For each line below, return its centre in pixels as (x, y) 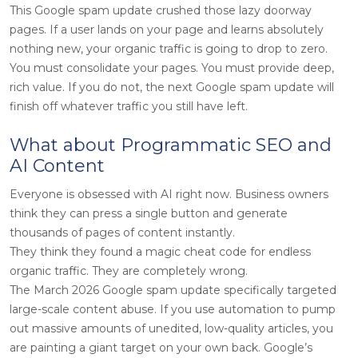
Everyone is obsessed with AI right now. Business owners (169, 194)
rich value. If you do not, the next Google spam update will (172, 87)
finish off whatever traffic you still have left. (129, 106)
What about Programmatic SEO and (171, 145)
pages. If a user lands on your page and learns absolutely (167, 29)
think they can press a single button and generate (149, 213)
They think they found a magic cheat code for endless (160, 251)
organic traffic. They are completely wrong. (129, 270)
